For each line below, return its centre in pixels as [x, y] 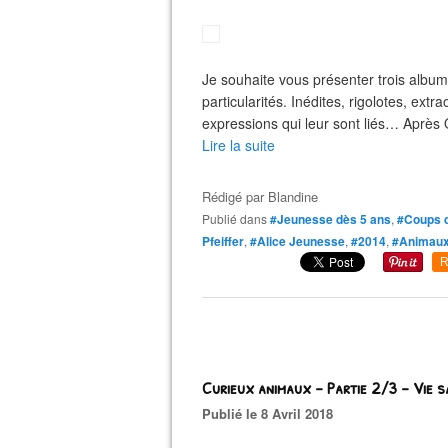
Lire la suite [238, 145]
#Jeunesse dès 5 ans [330, 219]
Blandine [293, 196]
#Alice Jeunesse [297, 241]
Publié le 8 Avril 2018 [272, 413]
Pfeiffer [223, 241]
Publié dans [238, 218]
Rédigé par [235, 196]
